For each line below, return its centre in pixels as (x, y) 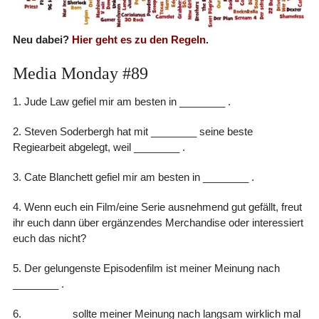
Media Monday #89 (80, 73)
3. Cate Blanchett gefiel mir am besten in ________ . (133, 177)
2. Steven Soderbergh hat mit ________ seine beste (132, 131)
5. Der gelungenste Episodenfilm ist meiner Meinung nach (146, 268)
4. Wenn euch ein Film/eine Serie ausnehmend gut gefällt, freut (157, 206)
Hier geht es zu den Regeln (138, 39)
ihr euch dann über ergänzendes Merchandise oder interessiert (158, 222)
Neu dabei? (42, 39)
